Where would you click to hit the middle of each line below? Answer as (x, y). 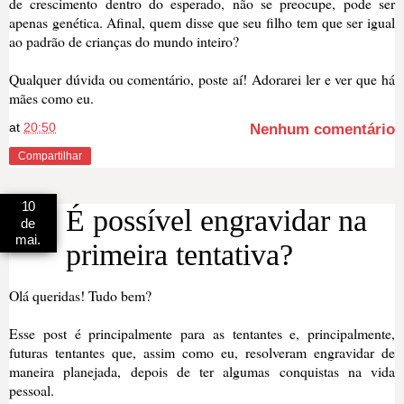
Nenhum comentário (322, 130)
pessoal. (32, 390)
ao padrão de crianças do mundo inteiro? (124, 41)
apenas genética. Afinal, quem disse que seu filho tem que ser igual (202, 23)
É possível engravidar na (216, 221)
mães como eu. (51, 98)
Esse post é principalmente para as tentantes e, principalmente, (202, 334)
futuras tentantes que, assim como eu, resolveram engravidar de (202, 353)
